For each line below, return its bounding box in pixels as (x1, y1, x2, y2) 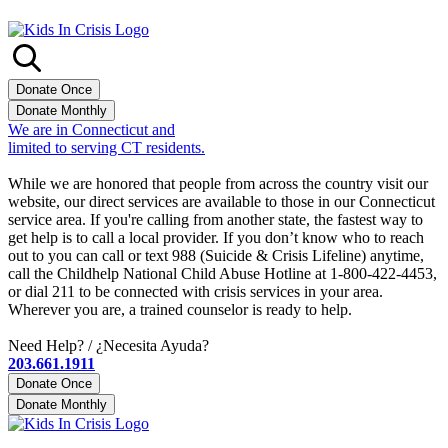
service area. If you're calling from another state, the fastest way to (8, 211, 423, 229)
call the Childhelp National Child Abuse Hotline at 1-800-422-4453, (8, 265, 437, 283)
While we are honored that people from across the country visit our (8, 175, 428, 193)
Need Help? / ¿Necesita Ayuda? (8, 337, 209, 355)
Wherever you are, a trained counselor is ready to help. (8, 301, 352, 319)
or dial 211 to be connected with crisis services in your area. (8, 283, 383, 301)
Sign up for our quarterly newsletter (8, 157, 232, 175)
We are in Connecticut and (8, 121, 175, 139)
